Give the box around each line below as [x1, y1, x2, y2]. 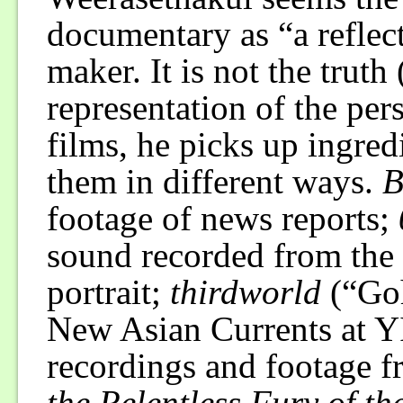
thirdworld [169, 273, 321, 312]
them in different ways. [46, 162, 382, 201]
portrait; [46, 273, 170, 312]
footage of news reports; [46, 199, 399, 238]
